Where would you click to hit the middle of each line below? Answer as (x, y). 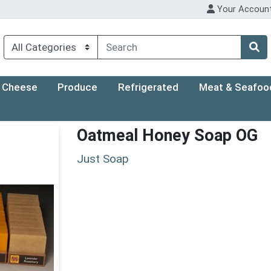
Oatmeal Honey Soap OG (167, 136)
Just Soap (103, 158)
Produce (78, 87)
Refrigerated (149, 87)
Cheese (19, 87)
